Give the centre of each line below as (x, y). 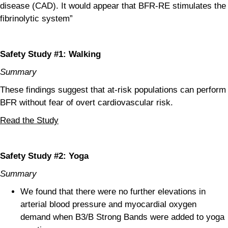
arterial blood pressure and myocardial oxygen (108, 204)
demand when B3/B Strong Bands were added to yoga (122, 217)
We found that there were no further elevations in (113, 191)
